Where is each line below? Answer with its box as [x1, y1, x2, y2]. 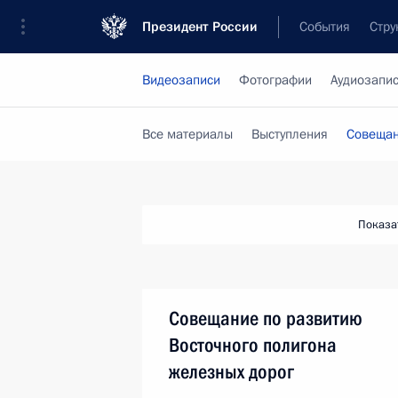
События [299, 18, 350, 36]
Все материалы [142, 125, 233, 143]
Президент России [142, 18, 258, 36]
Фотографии [239, 71, 312, 89]
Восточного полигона [169, 334, 337, 356]
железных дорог [169, 361, 294, 383]
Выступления [251, 125, 328, 143]
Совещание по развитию [169, 307, 362, 330]
